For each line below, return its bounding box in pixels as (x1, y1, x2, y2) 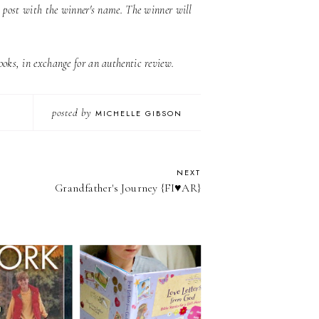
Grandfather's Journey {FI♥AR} (55, 181, 202, 196)
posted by (51, 106, 95, 120)
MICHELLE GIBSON (95, 108, 182, 120)
